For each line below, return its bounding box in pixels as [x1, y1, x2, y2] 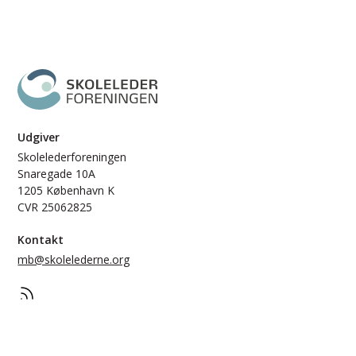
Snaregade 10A [17, 166, 96, 182]
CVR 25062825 [17, 199, 93, 215]
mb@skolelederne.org [17, 252, 130, 268]
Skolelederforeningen [17, 149, 127, 165]
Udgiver [17, 130, 60, 145]
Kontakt [17, 232, 64, 248]
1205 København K [17, 183, 115, 199]
